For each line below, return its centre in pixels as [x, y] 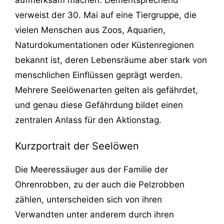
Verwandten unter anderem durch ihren [94, 215]
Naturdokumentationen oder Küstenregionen [104, 45]
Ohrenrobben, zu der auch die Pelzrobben [100, 185]
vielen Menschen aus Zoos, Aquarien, [90, 30]
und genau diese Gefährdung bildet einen [99, 105]
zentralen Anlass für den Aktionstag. [88, 120]
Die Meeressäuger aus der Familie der [91, 170]
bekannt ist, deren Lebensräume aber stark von [111, 60]
